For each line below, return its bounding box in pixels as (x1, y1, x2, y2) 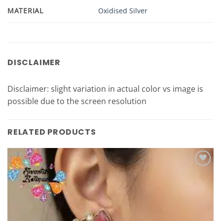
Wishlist (187, 176, 209, 184)
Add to (189, 169, 207, 177)
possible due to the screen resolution (7, 95, 147, 107)
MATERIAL (7, 5, 43, 15)
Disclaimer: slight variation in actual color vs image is (7, 83, 203, 94)
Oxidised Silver (98, 5, 148, 15)
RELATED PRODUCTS (7, 126, 96, 138)
